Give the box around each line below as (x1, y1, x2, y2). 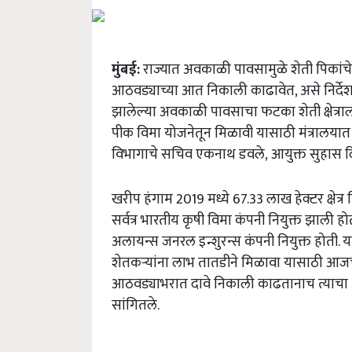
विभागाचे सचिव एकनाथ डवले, (112, 142, 268, 167)
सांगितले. (112, 293, 159, 317)
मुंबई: (112, 57, 140, 82)
